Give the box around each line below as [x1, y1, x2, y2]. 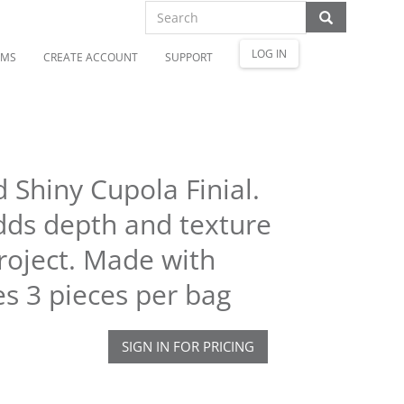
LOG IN [252, 46, 287, 62]
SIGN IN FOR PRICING [121, 337, 254, 355]
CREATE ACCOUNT [43, 50, 138, 65]
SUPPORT [165, 50, 213, 65]
